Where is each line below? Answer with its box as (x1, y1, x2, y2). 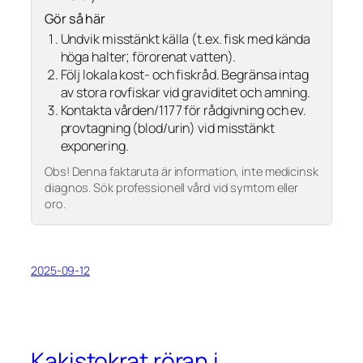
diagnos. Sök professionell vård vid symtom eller (45, 178, 299, 195)
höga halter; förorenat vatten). (60, 48, 237, 66)
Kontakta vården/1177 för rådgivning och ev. (60, 101, 307, 120)
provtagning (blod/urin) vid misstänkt (60, 119, 275, 138)
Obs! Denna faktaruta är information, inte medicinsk (45, 162, 318, 179)
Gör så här (45, 10, 105, 28)
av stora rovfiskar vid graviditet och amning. (60, 83, 310, 102)
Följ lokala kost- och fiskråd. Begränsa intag (60, 66, 309, 84)
